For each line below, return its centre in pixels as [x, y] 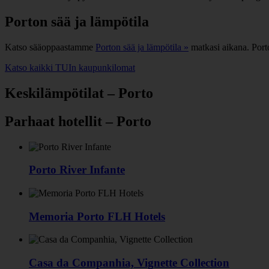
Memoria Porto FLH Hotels [97, 216]
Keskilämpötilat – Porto [79, 93]
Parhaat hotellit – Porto [78, 121]
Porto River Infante [77, 170]
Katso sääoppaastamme [50, 47]
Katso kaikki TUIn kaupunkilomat [70, 67]
